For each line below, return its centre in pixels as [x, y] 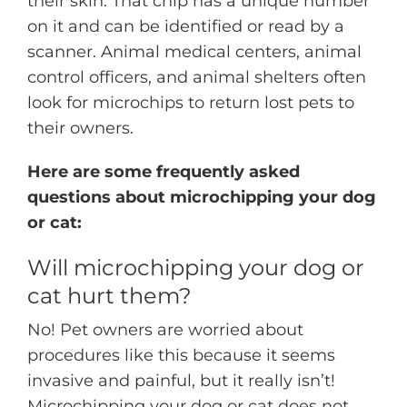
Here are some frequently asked [164, 172]
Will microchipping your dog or [196, 268]
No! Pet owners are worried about [165, 330]
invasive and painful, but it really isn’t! [181, 381]
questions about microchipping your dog [202, 198]
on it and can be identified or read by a [186, 27]
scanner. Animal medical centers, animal [194, 52]
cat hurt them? [109, 296]
